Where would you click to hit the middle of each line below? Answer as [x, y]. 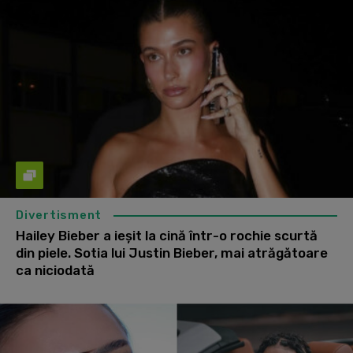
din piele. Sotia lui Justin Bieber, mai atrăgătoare [172, 253]
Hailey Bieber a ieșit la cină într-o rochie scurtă [167, 235]
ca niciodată [55, 270]
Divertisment [59, 215]
